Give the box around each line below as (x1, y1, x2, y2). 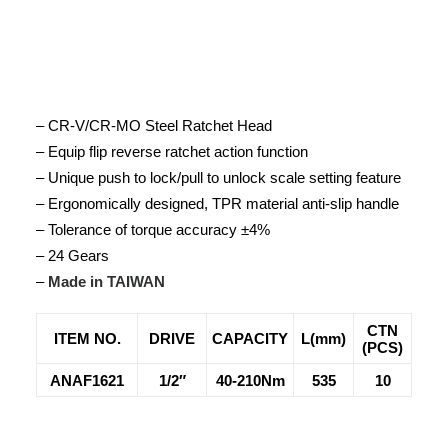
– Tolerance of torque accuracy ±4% (36, 221, 270, 238)
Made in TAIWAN (48, 273, 165, 290)
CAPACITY (212, 330, 288, 347)
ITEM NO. (53, 330, 121, 347)
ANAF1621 (50, 372, 124, 389)
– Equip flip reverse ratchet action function (36, 143, 308, 160)
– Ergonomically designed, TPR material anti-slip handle (36, 195, 399, 212)
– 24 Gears (36, 247, 109, 264)
